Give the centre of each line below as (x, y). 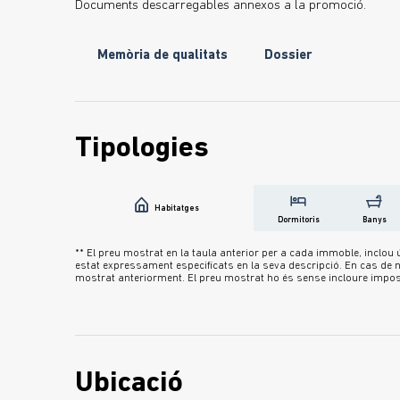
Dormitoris (298, 221)
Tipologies (142, 150)
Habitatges (177, 209)
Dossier (288, 56)
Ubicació (129, 383)
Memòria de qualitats (162, 56)
